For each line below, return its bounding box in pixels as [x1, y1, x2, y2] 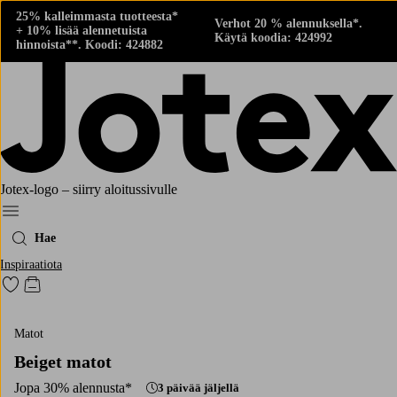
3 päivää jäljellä [158, 381, 239, 395]
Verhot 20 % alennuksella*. [214, 17, 362, 30]
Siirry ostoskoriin [31, 283, 125, 297]
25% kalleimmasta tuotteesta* [16, 10, 178, 23]
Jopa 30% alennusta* [14, 379, 132, 395]
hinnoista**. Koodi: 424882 [16, 38, 163, 51]
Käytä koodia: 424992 [214, 31, 332, 44]
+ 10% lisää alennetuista [16, 24, 147, 37]
